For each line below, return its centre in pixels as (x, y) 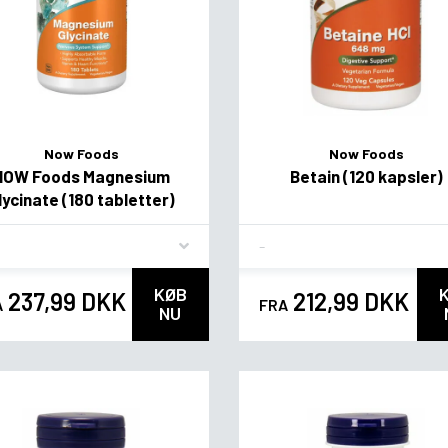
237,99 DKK (64, 302)
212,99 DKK (348, 302)
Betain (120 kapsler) (366, 175)
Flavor (278, 238)
